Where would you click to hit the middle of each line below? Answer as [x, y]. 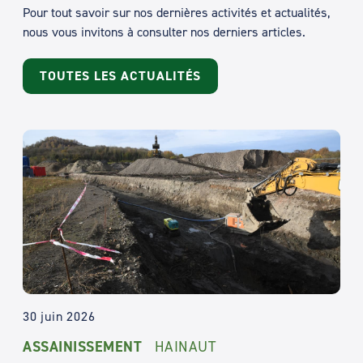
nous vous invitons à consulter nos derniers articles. [164, 31]
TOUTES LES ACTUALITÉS [121, 75]
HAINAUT [185, 346]
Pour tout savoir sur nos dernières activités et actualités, [176, 12]
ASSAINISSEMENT [82, 346]
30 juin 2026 [59, 316]
